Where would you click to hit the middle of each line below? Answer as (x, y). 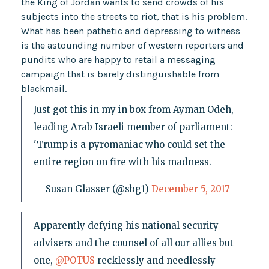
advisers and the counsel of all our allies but (133, 243)
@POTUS (75, 260)
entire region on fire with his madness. (122, 162)
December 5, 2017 (190, 189)
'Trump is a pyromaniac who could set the (129, 144)
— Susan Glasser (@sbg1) (92, 189)
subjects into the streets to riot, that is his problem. (134, 16)
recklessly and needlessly (155, 260)
